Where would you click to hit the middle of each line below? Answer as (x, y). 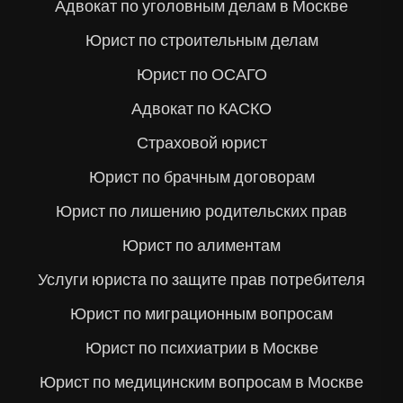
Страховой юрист (201, 143)
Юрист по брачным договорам (201, 177)
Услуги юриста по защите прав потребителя (201, 279)
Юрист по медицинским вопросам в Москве (201, 382)
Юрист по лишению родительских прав (201, 211)
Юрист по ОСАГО (201, 74)
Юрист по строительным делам (201, 40)
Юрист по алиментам (201, 245)
